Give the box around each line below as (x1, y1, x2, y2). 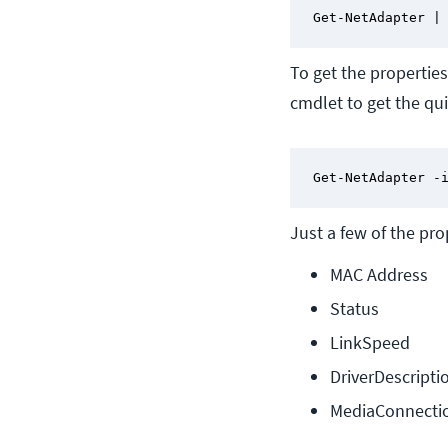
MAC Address (330, 262, 428, 286)
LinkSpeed (330, 330, 410, 354)
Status (330, 296, 379, 320)
